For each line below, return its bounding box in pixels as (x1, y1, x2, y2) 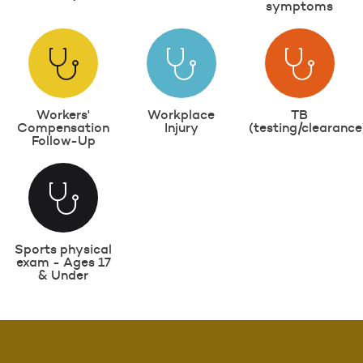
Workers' (36, 105, 91, 122)
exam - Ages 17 (15, 253, 111, 270)
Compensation (17, 118, 110, 135)
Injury (164, 118, 199, 135)
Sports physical (15, 240, 113, 257)
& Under (38, 266, 89, 283)
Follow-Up (31, 131, 96, 148)
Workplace (147, 105, 216, 122)
